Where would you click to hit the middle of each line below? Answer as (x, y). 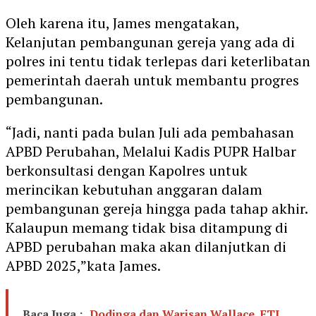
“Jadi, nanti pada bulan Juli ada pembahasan (150, 132)
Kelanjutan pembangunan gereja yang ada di (150, 42)
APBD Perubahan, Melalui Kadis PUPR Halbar (151, 151)
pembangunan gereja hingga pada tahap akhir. (157, 208)
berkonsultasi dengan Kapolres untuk (127, 170)
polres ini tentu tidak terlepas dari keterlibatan (158, 61)
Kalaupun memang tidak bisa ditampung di (147, 227)
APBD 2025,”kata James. (83, 265)
